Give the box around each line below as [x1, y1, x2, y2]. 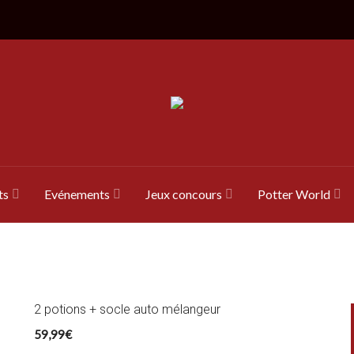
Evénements [43, 186, 110, 201]
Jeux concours [145, 186, 222, 201]
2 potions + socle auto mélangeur [33, 302, 220, 317]
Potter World [257, 186, 330, 201]
